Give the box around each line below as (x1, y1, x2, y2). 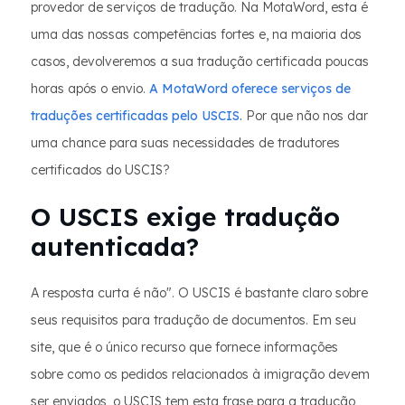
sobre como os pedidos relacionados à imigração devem (31, 366, 370, 383)
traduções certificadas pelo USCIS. (31, 108, 242, 125)
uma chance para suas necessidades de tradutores (31, 135, 340, 152)
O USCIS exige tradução (31, 201, 340, 233)
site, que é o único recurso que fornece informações (31, 339, 338, 356)
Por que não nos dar (242, 108, 368, 125)
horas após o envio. (31, 80, 149, 98)
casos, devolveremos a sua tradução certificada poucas (31, 53, 369, 71)
